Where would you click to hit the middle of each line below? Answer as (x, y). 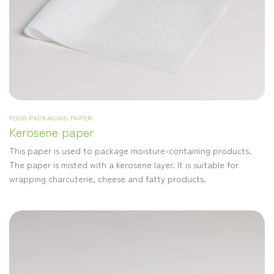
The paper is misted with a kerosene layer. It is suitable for (124, 164)
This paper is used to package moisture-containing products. (130, 150)
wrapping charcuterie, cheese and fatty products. (107, 178)
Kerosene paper (51, 131)
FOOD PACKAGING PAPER (50, 117)
